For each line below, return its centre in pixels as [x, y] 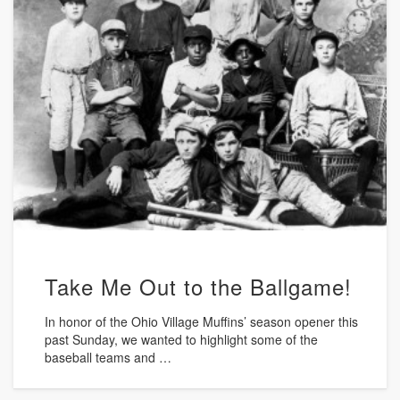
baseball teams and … [108, 358]
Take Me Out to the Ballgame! [199, 287]
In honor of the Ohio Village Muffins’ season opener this [202, 322]
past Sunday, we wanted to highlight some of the [182, 340]
